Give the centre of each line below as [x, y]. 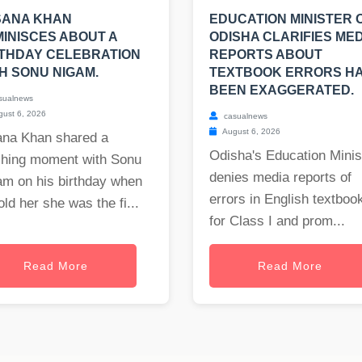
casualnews [244, 116]
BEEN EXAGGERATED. [282, 90]
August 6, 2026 [250, 132]
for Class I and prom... [277, 221]
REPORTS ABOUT [266, 55]
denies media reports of [280, 178]
